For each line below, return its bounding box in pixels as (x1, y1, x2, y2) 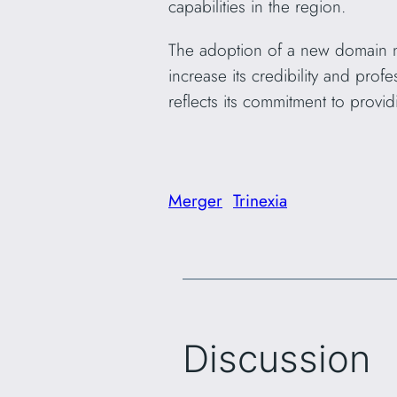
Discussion (183, 336, 370, 382)
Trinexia (233, 187, 287, 213)
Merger (168, 187, 222, 213)
